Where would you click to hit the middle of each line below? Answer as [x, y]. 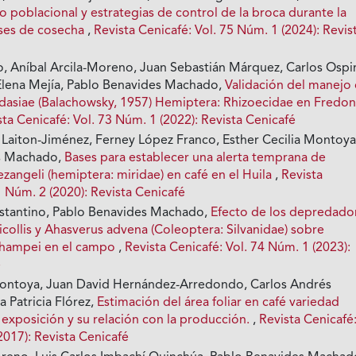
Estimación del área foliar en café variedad [219, 303]
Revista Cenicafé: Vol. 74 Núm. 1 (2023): [238, 248]
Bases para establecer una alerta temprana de [195, 159]
